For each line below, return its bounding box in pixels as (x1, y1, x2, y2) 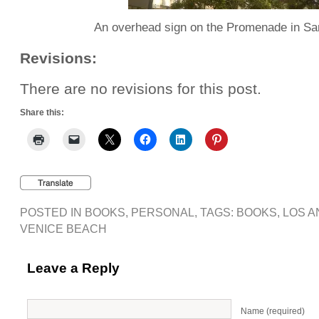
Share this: (20, 108, 64, 118)
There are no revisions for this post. (20, 80, 261, 98)
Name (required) (241, 306, 305, 317)
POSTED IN (20, 206, 85, 219)
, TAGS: (194, 206, 236, 219)
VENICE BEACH (20, 222, 107, 235)
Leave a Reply (27, 260, 120, 276)
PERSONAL (131, 206, 194, 219)
